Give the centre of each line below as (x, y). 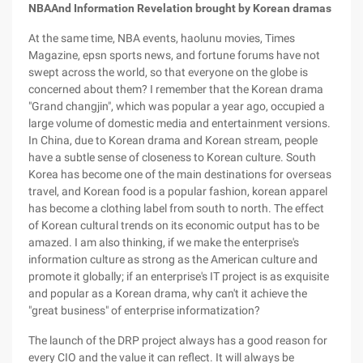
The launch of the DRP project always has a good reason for (178, 340)
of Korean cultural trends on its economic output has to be (174, 225)
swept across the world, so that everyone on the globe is (168, 72)
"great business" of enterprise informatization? (144, 310)
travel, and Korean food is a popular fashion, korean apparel (178, 191)
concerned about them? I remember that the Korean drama (176, 89)
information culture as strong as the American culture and (173, 259)
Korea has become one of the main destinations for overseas (180, 174)
